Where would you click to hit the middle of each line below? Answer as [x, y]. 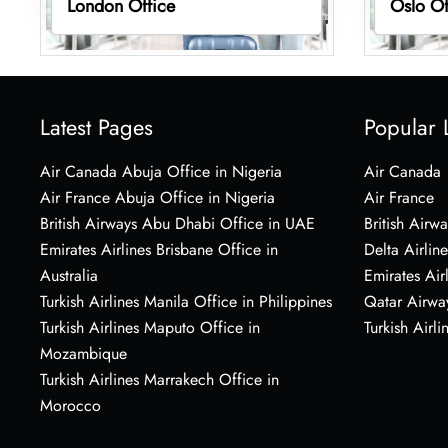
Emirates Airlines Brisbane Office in [159, 249]
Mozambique [83, 353]
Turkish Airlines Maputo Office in [150, 327]
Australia [69, 275]
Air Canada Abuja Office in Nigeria [161, 171]
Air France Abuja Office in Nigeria [157, 197]
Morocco [70, 405]
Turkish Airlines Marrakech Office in [159, 379]
